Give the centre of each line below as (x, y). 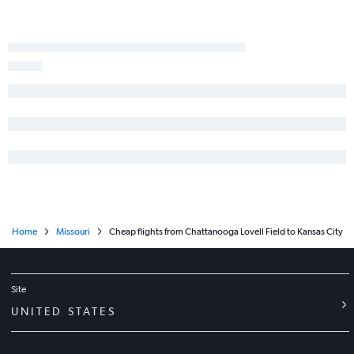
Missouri (73, 232)
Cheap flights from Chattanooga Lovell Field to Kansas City (226, 232)
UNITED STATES (64, 312)
